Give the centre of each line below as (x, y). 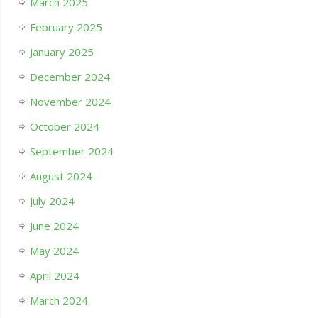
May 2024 (54, 251)
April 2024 (54, 276)
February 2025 (66, 27)
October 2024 (64, 127)
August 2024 (61, 176)
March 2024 (59, 301)
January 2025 (61, 52)
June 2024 (54, 226)
